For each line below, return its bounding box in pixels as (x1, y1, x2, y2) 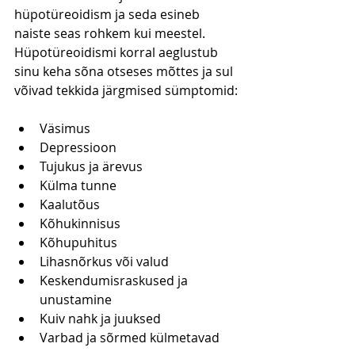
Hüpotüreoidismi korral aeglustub (14, 44, 221, 62)
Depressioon (40, 139, 116, 157)
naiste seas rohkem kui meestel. (14, 25, 208, 43)
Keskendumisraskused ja (40, 272, 191, 290)
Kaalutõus (40, 196, 100, 214)
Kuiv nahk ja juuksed (40, 310, 161, 328)
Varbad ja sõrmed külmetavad (40, 329, 219, 347)
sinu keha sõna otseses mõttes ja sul (14, 63, 236, 81)
